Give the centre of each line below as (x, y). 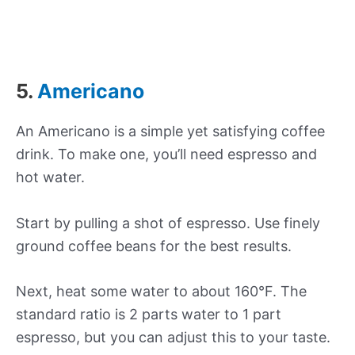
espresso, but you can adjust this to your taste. (173, 338)
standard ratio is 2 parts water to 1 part (149, 315)
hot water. (50, 177)
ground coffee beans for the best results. (154, 246)
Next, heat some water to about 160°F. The (161, 292)
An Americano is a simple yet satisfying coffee (170, 131)
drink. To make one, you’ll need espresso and (166, 154)
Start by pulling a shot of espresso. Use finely (168, 223)
